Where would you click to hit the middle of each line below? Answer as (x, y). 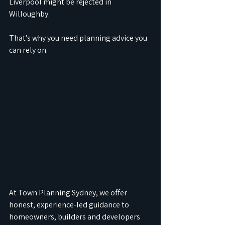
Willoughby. (29, 14)
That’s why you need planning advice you (79, 38)
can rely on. (28, 50)
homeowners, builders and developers (75, 216)
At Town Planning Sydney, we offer (69, 192)
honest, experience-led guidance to (70, 204)
